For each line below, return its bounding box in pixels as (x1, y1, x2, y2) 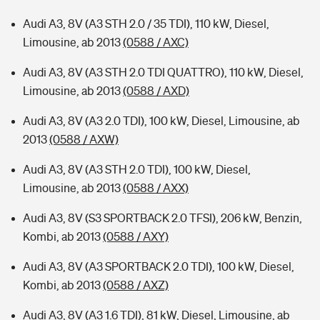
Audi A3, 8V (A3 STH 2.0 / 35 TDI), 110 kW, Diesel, (23, 17, 269, 30)
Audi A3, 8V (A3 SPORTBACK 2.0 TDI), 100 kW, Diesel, (23, 260, 294, 273)
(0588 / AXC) (123, 36, 189, 49)
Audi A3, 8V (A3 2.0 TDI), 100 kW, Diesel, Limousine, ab (23, 114, 300, 127)
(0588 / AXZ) (103, 279, 169, 291)
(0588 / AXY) (103, 230, 169, 243)
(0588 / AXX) (123, 181, 189, 194)
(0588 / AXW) (49, 133, 119, 146)
